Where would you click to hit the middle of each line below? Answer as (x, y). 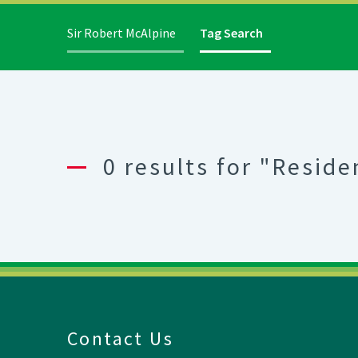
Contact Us (120, 338)
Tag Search (231, 33)
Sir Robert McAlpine (121, 33)
